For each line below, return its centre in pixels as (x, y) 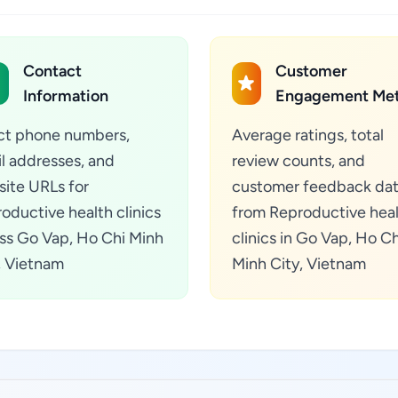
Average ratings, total (308, 135)
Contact (53, 71)
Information (66, 96)
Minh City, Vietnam (299, 264)
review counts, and (298, 161)
